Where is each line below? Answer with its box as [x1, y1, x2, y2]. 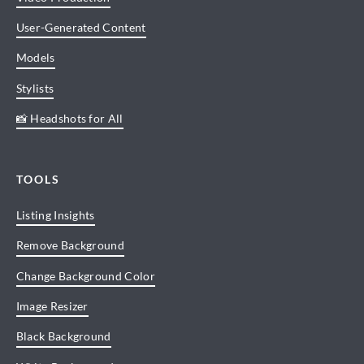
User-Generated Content [15, 20, 146, 35]
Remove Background [15, 238, 125, 253]
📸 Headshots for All [15, 111, 123, 126]
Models [15, 50, 55, 65]
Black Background [15, 329, 111, 344]
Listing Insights [15, 208, 95, 223]
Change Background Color [15, 268, 155, 283]
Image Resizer [15, 299, 89, 314]
